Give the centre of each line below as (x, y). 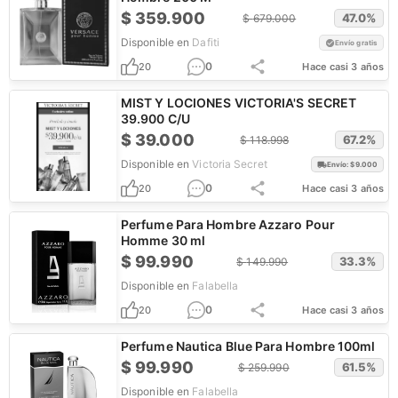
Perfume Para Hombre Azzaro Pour (228, 224)
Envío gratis (356, 43)
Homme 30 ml (163, 240)
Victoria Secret (230, 164)
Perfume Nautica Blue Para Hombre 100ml (248, 346)
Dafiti (206, 42)
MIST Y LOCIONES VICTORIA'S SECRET (239, 103)
